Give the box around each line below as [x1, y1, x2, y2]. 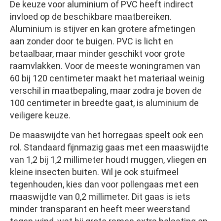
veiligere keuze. [10, 110, 71, 121]
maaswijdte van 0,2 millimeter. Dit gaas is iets [10, 191, 190, 202]
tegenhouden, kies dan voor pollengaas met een [10, 179, 199, 190]
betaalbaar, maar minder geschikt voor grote [10, 48, 185, 59]
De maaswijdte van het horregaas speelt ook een [10, 130, 203, 141]
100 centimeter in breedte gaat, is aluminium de [10, 98, 199, 109]
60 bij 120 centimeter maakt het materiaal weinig [10, 73, 204, 84]
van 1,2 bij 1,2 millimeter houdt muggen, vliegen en [10, 154, 207, 165]
